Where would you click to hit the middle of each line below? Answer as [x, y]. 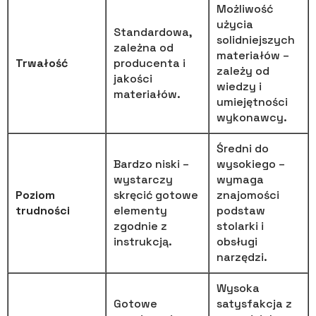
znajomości [248, 195]
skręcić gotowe [156, 195]
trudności [43, 210]
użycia [235, 24]
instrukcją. [143, 241]
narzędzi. [242, 257]
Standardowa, [153, 32]
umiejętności [252, 102]
